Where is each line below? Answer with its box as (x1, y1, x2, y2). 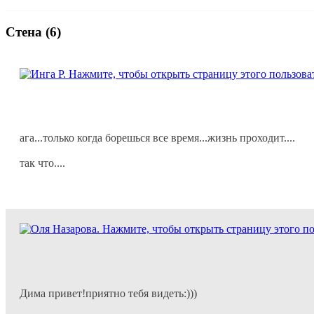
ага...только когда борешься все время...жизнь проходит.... (20, 132, 295, 144)
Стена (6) (6, 24, 61, 39)
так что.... (20, 157, 65, 170)
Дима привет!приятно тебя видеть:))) (20, 287, 197, 299)
